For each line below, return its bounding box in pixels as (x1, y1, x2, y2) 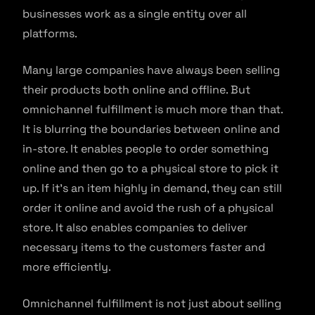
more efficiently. (22, 259, 111, 274)
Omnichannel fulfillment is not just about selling (22, 295, 281, 311)
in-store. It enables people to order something (22, 141, 269, 156)
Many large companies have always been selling (22, 62, 280, 77)
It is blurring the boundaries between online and (22, 121, 280, 136)
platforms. (22, 25, 77, 41)
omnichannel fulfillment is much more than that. (22, 101, 283, 117)
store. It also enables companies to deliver (22, 219, 247, 235)
